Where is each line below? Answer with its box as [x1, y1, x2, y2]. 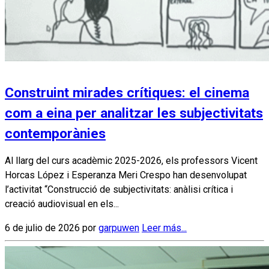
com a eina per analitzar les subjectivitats [5, 105, 263, 122]
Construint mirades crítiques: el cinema [5, 85, 249, 101]
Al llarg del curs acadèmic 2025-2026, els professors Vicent [5, 155, 258, 167]
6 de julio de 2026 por [5, 222, 98, 234]
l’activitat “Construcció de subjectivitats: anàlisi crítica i [5, 184, 233, 196]
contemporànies [5, 125, 106, 142]
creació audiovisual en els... [5, 198, 119, 210]
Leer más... [142, 222, 187, 234]
